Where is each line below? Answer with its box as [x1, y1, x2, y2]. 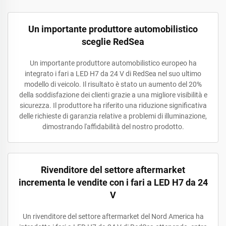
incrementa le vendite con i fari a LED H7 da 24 [18, 177, 208, 188]
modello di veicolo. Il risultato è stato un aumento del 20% [24, 80, 202, 88]
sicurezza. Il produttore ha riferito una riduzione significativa [19, 101, 207, 109]
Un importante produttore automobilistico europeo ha [29, 59, 197, 67]
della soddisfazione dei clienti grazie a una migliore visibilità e [19, 91, 207, 99]
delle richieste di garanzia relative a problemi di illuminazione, [19, 112, 207, 120]
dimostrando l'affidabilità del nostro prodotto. [42, 123, 184, 131]
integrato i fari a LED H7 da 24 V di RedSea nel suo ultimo [25, 70, 201, 78]
